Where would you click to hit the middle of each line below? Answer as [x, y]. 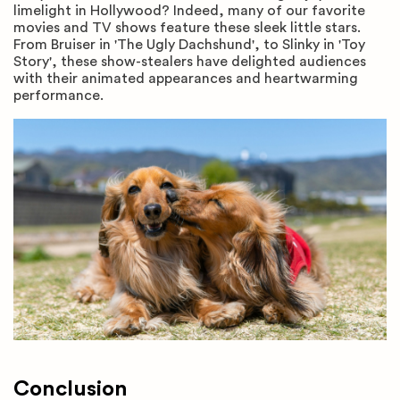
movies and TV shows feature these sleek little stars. [187, 28]
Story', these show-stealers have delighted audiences [190, 62]
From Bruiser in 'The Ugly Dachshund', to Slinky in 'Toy [189, 45]
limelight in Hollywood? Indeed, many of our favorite [189, 11]
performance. [60, 96]
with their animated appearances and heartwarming [186, 79]
